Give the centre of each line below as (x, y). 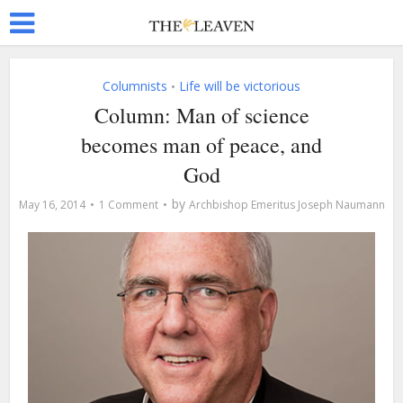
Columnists (135, 86)
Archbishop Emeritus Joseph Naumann (287, 205)
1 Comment (128, 205)
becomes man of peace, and (201, 145)
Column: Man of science (201, 115)
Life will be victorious (240, 86)
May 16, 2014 (52, 205)
